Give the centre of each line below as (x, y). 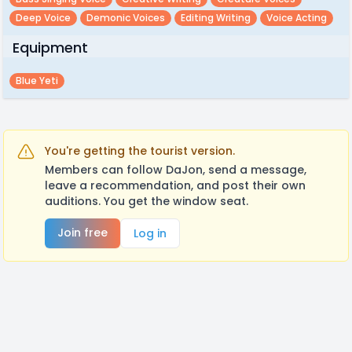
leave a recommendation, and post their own (175, 185)
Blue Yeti (37, 81)
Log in (150, 233)
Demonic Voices (126, 18)
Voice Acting (297, 18)
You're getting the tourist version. (140, 151)
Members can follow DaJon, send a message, (176, 170)
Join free (82, 233)
